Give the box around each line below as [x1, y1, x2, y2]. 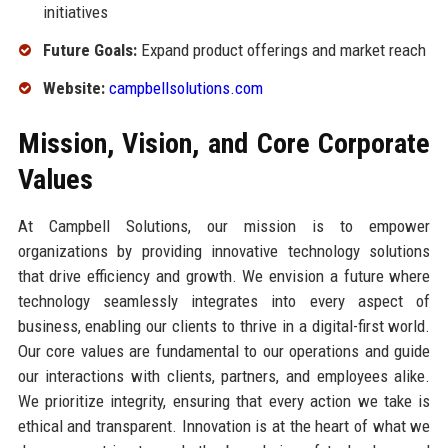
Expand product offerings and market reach [136, 39, 426, 60]
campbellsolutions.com [108, 77, 263, 98]
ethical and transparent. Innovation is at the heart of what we [17, 415, 431, 436]
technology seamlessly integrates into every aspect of [17, 290, 431, 311]
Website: [42, 77, 105, 98]
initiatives [42, 2, 108, 23]
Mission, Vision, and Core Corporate [17, 126, 431, 160]
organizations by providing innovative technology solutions [17, 240, 431, 261]
